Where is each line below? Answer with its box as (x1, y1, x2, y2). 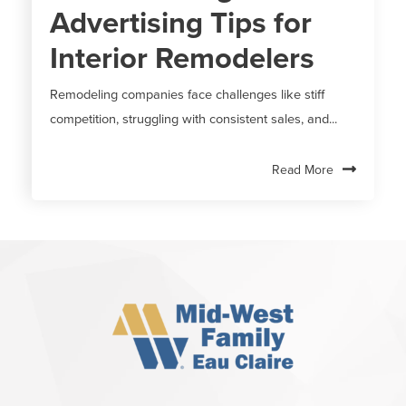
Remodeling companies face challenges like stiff (49, 87, 324, 103)
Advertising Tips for (49, 5, 312, 41)
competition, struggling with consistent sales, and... (49, 111, 337, 128)
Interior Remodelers (49, 40, 314, 76)
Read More (272, 162, 334, 179)
